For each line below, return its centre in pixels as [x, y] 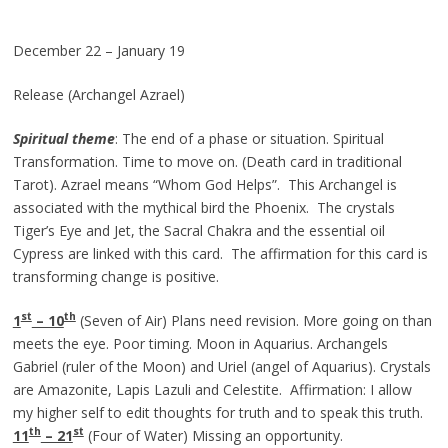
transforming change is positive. [115, 276]
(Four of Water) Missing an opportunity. [213, 435]
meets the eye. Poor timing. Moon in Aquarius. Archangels [200, 343]
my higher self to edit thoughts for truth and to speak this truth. [217, 412]
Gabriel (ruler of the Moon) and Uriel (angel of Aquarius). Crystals [221, 366]
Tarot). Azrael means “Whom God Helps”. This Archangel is [204, 184]
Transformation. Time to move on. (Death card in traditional [207, 161]
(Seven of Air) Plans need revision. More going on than [253, 320]
